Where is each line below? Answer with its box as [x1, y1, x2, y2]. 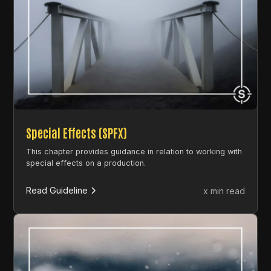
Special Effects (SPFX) [26, 124, 128, 140]
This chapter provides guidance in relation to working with [26, 146, 243, 156]
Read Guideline [26, 185, 88, 196]
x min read [203, 185, 245, 196]
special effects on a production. [26, 158, 146, 168]
